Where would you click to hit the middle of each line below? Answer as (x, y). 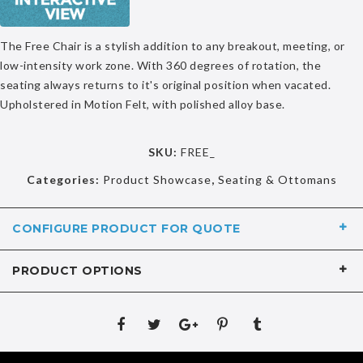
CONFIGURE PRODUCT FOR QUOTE (126, 228)
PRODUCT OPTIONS (77, 271)
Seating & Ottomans (277, 179)
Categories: (64, 179)
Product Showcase (157, 179)
